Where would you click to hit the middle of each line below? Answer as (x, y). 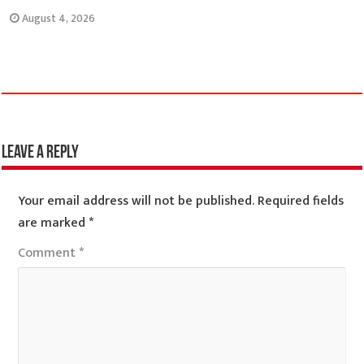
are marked (54, 223)
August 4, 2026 (59, 19)
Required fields (301, 201)
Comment (49, 253)
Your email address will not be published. (136, 201)
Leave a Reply (41, 154)
